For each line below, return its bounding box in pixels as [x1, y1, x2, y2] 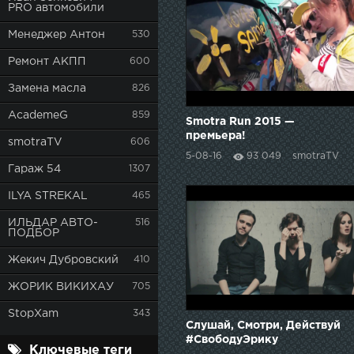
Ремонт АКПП [8, 57, 86, 66]
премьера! [186, 131, 246, 141]
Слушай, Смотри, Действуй [186, 320, 341, 330]
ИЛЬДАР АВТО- [8, 218, 98, 228]
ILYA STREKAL [8, 191, 88, 201]
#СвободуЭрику [186, 334, 278, 345]
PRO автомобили [8, 3, 104, 13]
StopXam [8, 309, 58, 318]
